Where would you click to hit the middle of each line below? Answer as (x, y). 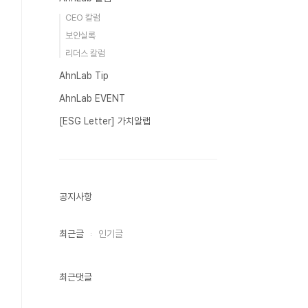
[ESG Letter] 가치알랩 (105, 121)
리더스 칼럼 (85, 53)
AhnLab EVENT (92, 98)
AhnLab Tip (84, 76)
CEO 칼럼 (83, 18)
